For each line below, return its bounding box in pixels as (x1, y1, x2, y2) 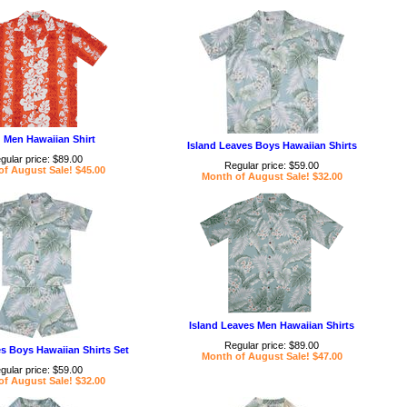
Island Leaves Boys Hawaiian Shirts (186, 140, 357, 151)
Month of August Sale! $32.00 (201, 171, 342, 182)
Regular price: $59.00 (224, 160, 319, 171)
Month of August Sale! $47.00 (201, 351, 342, 362)
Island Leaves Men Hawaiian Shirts (189, 320, 354, 331)
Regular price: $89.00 (224, 340, 319, 351)
